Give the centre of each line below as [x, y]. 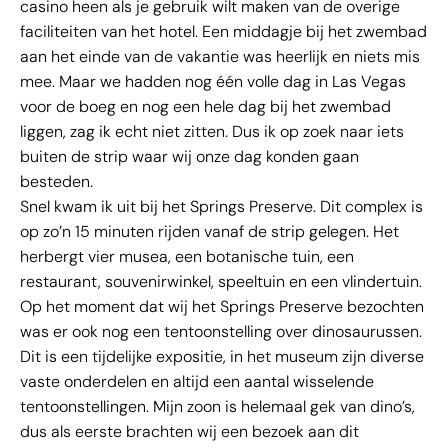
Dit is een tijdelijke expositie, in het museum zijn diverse [222, 357]
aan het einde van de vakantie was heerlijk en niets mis [220, 57]
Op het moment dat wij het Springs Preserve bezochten [222, 307]
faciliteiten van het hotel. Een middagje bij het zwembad [223, 32]
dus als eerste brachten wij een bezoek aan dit [189, 432]
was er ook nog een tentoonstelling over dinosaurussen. [221, 332]
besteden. [56, 182]
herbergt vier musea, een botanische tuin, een [187, 257]
